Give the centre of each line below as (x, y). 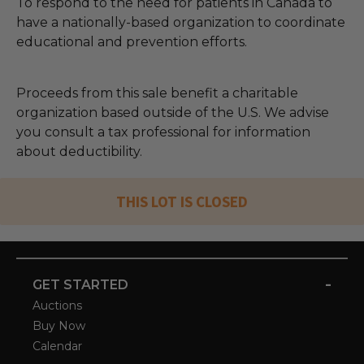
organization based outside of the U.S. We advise (173, 113)
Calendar (57, 346)
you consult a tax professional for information (163, 132)
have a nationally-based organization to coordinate (181, 23)
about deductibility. (79, 152)
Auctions (57, 305)
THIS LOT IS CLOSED (182, 201)
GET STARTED (80, 284)
